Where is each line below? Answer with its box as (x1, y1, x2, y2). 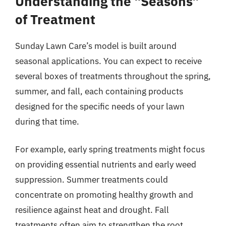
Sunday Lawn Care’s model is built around (15, 40, 177, 51)
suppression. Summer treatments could (15, 174, 168, 185)
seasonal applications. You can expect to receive (15, 55, 202, 67)
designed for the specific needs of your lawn (15, 100, 185, 112)
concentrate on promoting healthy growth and (15, 189, 193, 200)
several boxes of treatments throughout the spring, (15, 70, 211, 82)
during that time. (15, 116, 79, 127)
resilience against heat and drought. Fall (15, 204, 169, 215)
